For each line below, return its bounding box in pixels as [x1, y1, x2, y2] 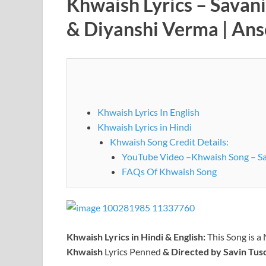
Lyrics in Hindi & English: [104, 230, 207, 242]
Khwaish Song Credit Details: [109, 135, 229, 147]
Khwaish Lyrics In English [97, 106, 199, 118]
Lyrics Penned [103, 245, 163, 257]
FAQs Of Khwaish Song [122, 165, 217, 177]
